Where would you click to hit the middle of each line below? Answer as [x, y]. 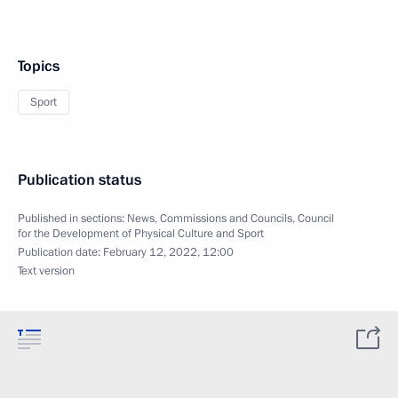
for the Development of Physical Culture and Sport [141, 234]
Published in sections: [72, 219]
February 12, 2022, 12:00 [168, 252]
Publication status [80, 180]
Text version [46, 271]
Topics [39, 66]
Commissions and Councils [226, 219]
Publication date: [60, 252]
